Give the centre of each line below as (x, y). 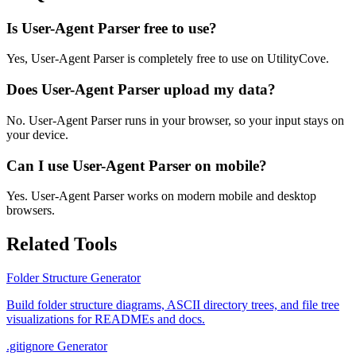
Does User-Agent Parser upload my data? (141, 90)
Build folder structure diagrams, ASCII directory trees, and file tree (173, 305)
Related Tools (62, 244)
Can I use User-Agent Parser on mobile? (137, 165)
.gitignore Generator (57, 346)
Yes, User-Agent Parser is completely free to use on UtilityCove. (168, 59)
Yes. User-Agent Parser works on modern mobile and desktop (161, 196)
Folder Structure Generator (74, 278)
